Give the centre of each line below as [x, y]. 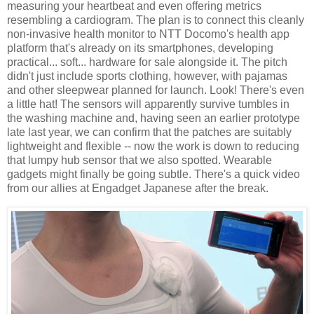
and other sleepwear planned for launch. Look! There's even [156, 90]
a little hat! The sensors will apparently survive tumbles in [148, 104]
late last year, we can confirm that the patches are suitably [149, 132]
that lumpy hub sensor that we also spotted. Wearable [139, 160]
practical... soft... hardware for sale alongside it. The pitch [147, 62]
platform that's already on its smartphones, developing [140, 48]
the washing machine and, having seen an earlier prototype [153, 118]
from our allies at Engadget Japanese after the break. [138, 188]
